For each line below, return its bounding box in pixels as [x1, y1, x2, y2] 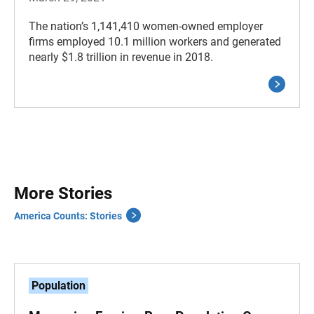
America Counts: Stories [14, 210, 122, 221]
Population [32, 278, 86, 292]
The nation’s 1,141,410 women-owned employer [29, 19, 263, 33]
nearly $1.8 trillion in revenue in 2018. [29, 50, 213, 64]
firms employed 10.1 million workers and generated [29, 34, 281, 48]
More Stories [14, 183, 112, 203]
